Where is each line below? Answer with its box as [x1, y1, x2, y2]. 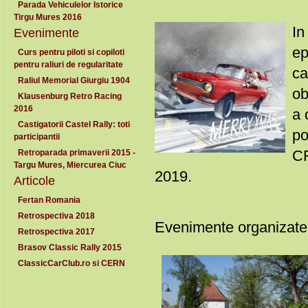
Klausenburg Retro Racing [14, 91, 122, 101]
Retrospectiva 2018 [14, 211, 99, 221]
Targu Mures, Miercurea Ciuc [14, 160, 131, 170]
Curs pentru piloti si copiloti [14, 47, 124, 57]
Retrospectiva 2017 [14, 227, 99, 236]
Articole [14, 174, 55, 188]
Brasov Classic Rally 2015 [14, 243, 126, 252]
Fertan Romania [14, 195, 85, 205]
